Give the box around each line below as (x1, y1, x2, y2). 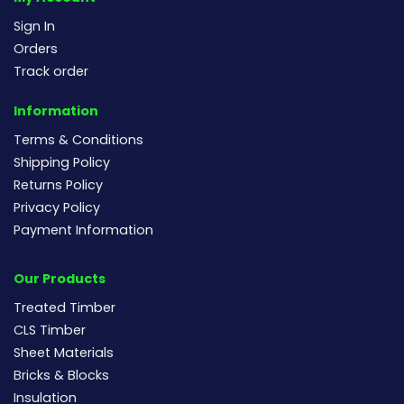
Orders (14, 40, 58, 59)
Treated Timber (14, 298, 115, 317)
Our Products (14, 270, 106, 289)
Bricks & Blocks (14, 366, 109, 385)
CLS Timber (14, 321, 86, 340)
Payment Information (14, 221, 153, 240)
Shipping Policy (14, 153, 110, 172)
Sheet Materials (14, 344, 114, 363)
